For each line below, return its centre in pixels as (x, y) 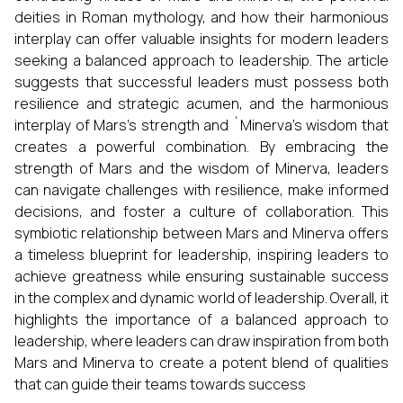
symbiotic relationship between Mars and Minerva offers (201, 233)
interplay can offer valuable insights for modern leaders (201, 39)
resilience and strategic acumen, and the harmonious (201, 103)
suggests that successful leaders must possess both (201, 82)
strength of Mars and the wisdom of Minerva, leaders (201, 168)
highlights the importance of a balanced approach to (201, 319)
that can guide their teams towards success (160, 384)
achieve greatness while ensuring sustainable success (201, 276)
